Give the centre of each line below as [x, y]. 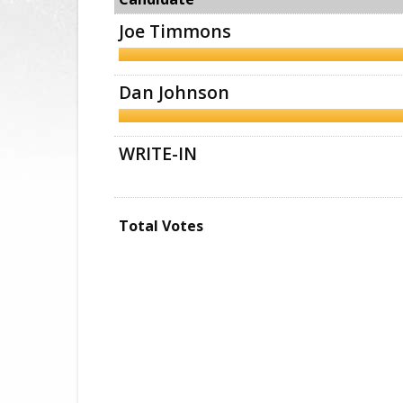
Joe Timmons [175, 31]
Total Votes [161, 226]
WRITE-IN [158, 154]
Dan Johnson [174, 93]
